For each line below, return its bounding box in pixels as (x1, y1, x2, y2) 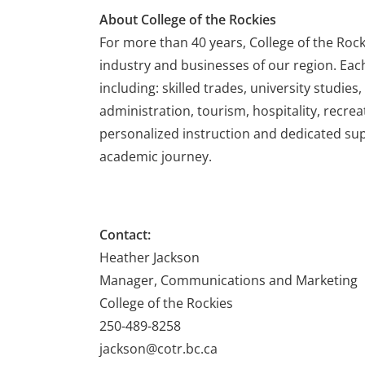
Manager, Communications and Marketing (99, 271, 358, 289)
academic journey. (99, 147, 212, 165)
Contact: (99, 226, 151, 244)
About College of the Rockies (99, 11, 276, 29)
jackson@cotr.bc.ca (99, 340, 218, 358)
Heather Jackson (99, 248, 200, 266)
